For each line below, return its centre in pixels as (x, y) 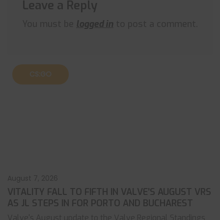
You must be (49, 24)
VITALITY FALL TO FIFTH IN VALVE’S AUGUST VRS (109, 192)
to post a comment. (156, 24)
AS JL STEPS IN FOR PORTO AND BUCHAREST (100, 203)
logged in (95, 24)
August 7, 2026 (33, 178)
